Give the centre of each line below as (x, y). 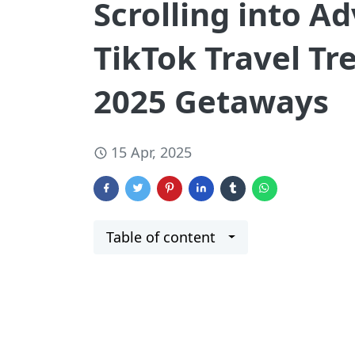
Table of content (161, 237)
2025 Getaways (211, 101)
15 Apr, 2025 (151, 152)
